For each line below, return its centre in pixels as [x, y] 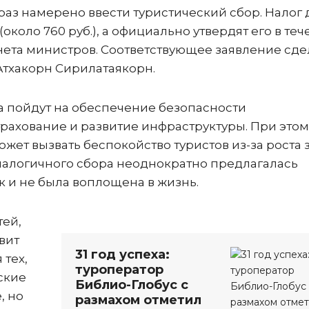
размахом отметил [138, 300]
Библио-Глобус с [132, 285]
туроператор [119, 270]
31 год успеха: [122, 255]
